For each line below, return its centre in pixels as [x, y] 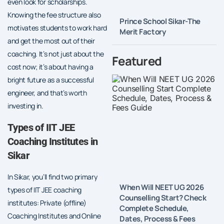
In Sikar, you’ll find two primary [52, 176]
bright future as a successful [51, 79]
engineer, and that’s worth [47, 92]
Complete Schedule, [154, 208]
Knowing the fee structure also [54, 14]
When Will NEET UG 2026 [162, 187]
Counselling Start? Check [163, 197]
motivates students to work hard [57, 27]
